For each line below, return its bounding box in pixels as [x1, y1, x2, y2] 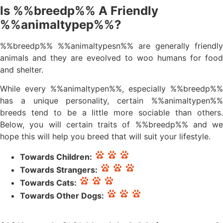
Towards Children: [20, 151, 92, 162]
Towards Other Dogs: [20, 190, 104, 201]
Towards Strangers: [20, 164, 98, 175]
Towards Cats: [20, 177, 77, 188]
